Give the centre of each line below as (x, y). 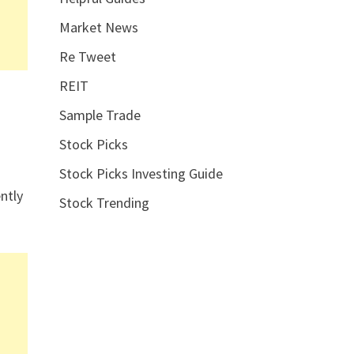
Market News (98, 27)
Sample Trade (100, 115)
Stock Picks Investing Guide (141, 173)
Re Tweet (87, 56)
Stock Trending (104, 202)
